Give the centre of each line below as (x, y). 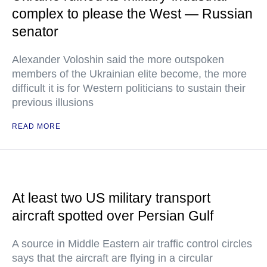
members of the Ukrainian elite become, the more (129, 74)
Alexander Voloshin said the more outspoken (118, 60)
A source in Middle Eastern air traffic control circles (132, 244)
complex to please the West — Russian (132, 14)
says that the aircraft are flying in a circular (112, 258)
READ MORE (36, 127)
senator (35, 32)
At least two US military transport (111, 198)
